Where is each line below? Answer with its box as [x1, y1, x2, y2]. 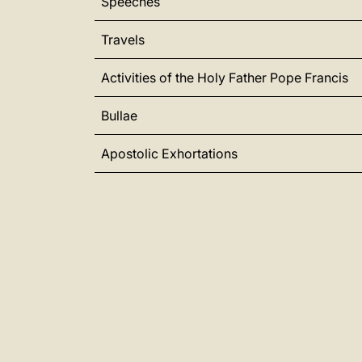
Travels [101, 32, 145, 48]
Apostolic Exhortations [101, 145, 238, 162]
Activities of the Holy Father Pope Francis [101, 69, 348, 86]
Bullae [101, 107, 137, 124]
